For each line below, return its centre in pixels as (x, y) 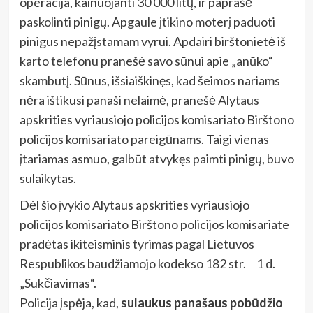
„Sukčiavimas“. (58, 283)
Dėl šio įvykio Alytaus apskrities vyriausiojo (134, 205)
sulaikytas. (48, 179)
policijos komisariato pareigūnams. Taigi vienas (144, 139)
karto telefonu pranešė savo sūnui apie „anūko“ (146, 61)
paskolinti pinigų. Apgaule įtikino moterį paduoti (147, 22)
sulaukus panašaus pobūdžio (202, 303)
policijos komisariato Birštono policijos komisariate (154, 225)
